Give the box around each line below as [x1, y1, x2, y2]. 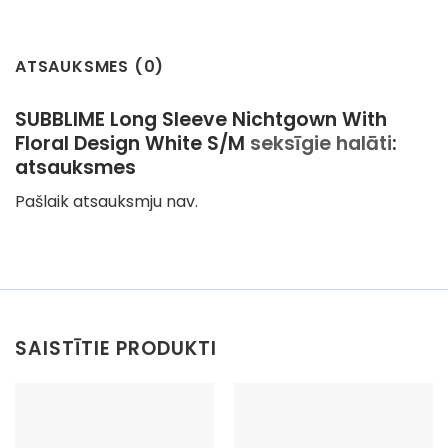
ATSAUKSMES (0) [15, 54, 165, 78]
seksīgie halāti [250, 129, 392, 157]
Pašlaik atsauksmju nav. [15, 190, 198, 214]
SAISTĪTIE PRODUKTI [15, 335, 218, 363]
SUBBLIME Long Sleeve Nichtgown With [15, 105, 387, 133]
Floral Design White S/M [15, 129, 250, 157]
